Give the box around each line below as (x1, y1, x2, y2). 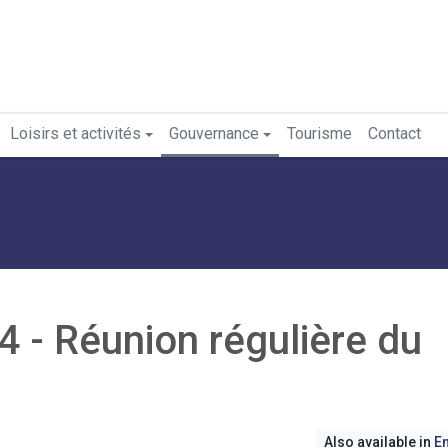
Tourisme (287, 124, 352, 143)
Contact (368, 124, 421, 143)
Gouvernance (169, 124, 259, 143)
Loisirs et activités (10, 124, 141, 143)
